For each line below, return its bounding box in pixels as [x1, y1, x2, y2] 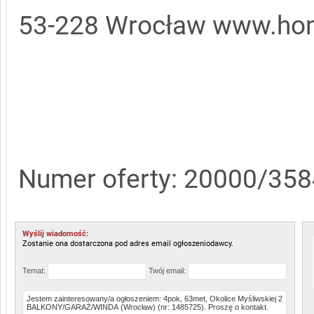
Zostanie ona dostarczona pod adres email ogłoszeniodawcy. [22, 239, 233, 248]
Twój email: [149, 266, 188, 275]
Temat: [22, 266, 48, 275]
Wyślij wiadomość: [22, 229, 88, 238]
